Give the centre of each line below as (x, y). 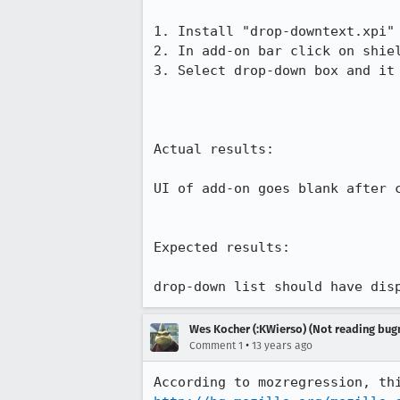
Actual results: (214, 149)
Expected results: (222, 247)
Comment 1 (216, 346)
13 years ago (282, 346)
